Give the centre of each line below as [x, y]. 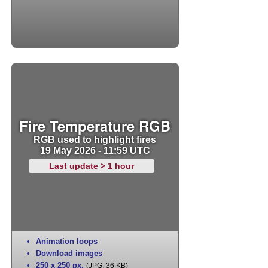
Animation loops [66, 242]
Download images [69, 254]
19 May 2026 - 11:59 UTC [95, 150]
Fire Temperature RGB [95, 126]
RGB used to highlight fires [95, 140]
